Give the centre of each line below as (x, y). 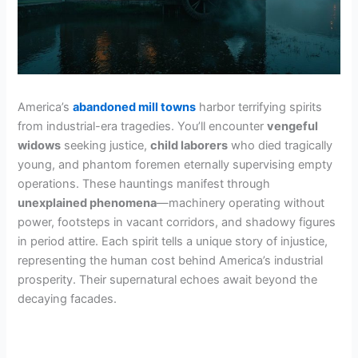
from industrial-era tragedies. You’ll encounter (143, 126)
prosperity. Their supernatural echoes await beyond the (168, 279)
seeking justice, (106, 145)
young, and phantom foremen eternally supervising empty (175, 164)
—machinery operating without (241, 203)
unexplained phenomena (88, 203)
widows (40, 145)
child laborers (189, 145)
